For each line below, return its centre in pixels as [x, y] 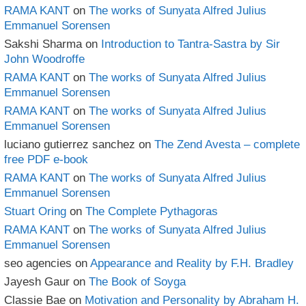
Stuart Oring [35, 211]
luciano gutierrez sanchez [70, 144]
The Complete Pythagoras [152, 211]
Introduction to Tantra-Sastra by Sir [191, 44]
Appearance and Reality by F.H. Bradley [192, 263]
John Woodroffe [44, 59]
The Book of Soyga [137, 281]
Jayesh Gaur [37, 281]
